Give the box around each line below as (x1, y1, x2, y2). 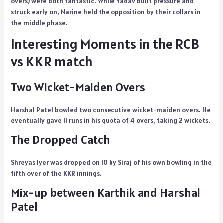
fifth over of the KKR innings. (10, 169, 102, 178)
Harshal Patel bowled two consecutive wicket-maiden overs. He (10, 105, 211, 114)
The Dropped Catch (10, 132, 110, 148)
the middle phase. (10, 18, 69, 28)
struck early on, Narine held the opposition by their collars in (10, 7, 201, 17)
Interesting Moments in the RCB (10, 35, 199, 53)
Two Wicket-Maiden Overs (10, 79, 145, 95)
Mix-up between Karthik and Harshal (10, 185, 200, 201)
